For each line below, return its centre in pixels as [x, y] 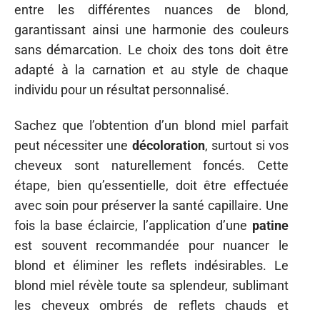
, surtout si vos [246, 145]
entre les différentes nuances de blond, [151, 9]
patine [270, 225]
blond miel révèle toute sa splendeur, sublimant [151, 285]
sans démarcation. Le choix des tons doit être [151, 49]
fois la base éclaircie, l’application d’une [133, 225]
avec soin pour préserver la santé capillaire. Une [151, 205]
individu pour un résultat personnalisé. [122, 89]
